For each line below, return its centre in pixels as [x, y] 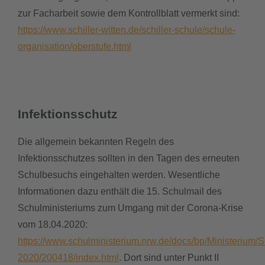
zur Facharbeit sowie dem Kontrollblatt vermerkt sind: [129, 13]
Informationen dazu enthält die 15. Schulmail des [120, 192]
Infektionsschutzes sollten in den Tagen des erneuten [129, 159]
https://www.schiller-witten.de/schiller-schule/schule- [127, 30]
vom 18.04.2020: [53, 225]
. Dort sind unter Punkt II [169, 258]
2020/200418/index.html [68, 258]
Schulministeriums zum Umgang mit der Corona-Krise [130, 208]
